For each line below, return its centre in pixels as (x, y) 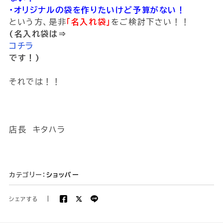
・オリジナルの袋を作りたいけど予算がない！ (97, 10)
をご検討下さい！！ (150, 22)
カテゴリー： (27, 175)
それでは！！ (35, 82)
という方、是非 (38, 22)
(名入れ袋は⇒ (38, 34)
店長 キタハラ (37, 130)
